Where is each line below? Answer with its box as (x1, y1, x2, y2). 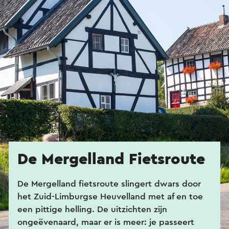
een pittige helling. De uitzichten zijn (17, 204, 167, 214)
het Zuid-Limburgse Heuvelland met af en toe (17, 192, 203, 201)
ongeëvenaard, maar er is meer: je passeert (17, 217, 194, 226)
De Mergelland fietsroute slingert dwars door (17, 179, 201, 188)
